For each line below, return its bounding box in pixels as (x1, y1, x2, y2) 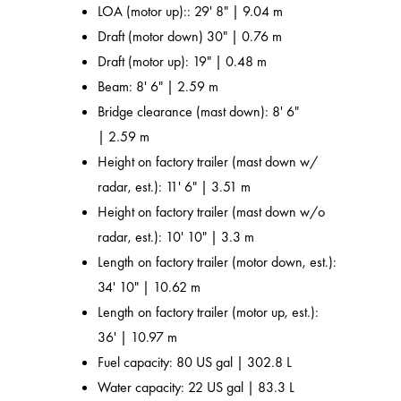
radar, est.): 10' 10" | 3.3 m (98, 227, 255, 247)
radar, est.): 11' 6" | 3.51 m (98, 177, 252, 197)
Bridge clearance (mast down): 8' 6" (98, 102, 300, 122)
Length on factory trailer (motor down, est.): (98, 252, 337, 272)
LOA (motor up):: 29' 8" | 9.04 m (98, 2, 284, 21)
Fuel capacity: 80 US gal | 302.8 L (98, 353, 293, 372)
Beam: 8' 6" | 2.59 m (98, 77, 219, 97)
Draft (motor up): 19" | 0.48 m (98, 52, 268, 72)
